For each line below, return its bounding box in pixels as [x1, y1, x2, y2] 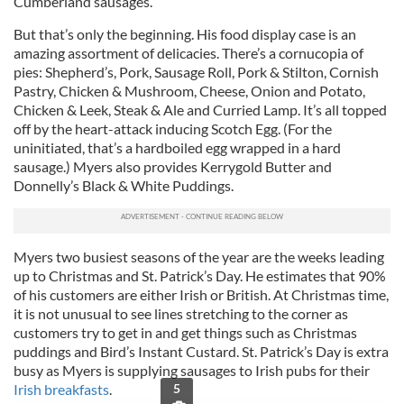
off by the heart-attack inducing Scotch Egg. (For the [14, 120, 332, 137]
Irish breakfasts [14, 381, 109, 398]
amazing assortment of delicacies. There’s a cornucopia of [14, 44, 363, 61]
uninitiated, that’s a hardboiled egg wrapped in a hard [14, 139, 341, 156]
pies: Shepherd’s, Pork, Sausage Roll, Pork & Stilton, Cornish [14, 63, 379, 80]
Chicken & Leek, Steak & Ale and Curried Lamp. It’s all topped [14, 101, 387, 118]
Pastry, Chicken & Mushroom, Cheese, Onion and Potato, [14, 82, 365, 99]
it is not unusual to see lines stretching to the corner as [14, 305, 348, 322]
